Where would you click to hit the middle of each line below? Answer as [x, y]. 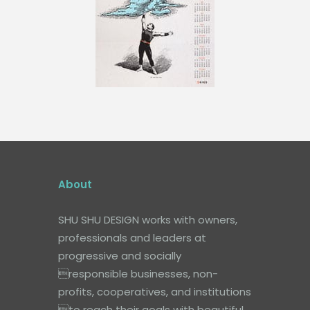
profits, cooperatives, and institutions [155, 292]
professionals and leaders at [132, 238]
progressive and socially [120, 256]
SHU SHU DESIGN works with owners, [148, 220]
